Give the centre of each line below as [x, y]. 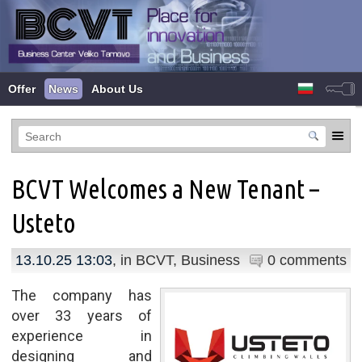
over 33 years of [82, 315]
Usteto [43, 223]
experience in [82, 335]
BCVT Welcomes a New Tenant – [165, 189]
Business [210, 260]
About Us [117, 89]
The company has [82, 295]
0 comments [307, 260]
